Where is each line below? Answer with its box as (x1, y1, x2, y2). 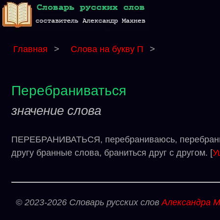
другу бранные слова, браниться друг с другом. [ (11, 148, 213, 158)
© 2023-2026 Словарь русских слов (16, 197, 162, 207)
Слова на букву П (71, 44, 146, 54)
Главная (13, 44, 48, 54)
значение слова (11, 103, 101, 118)
